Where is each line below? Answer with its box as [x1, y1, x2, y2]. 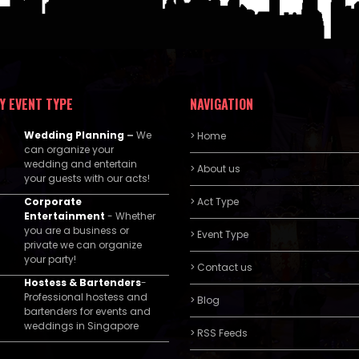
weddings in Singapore [24, 319, 139, 333]
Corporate [24, 195, 83, 208]
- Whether [107, 209, 156, 223]
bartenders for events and [24, 305, 151, 318]
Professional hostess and [24, 290, 148, 304]
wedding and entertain [24, 157, 138, 171]
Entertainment [24, 209, 108, 223]
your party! [24, 252, 77, 266]
